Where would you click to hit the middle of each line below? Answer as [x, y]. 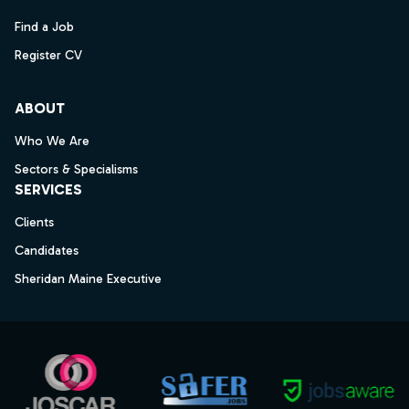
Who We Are [52, 141]
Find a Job [44, 27]
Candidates [47, 251]
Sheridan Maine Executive [88, 279]
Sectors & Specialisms [76, 169]
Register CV [48, 55]
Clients [34, 222]
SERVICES [48, 189]
